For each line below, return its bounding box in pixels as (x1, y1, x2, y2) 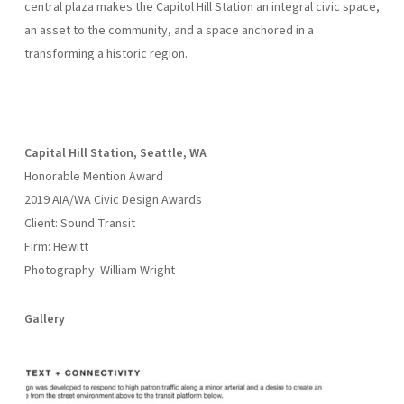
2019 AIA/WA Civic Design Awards (23, 190, 202, 209)
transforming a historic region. (23, 44, 188, 63)
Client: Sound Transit (23, 214, 135, 233)
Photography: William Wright (23, 261, 175, 280)
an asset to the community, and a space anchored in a (23, 21, 314, 40)
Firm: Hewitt (23, 237, 88, 256)
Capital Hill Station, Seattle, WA (23, 143, 207, 162)
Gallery (23, 309, 65, 328)
